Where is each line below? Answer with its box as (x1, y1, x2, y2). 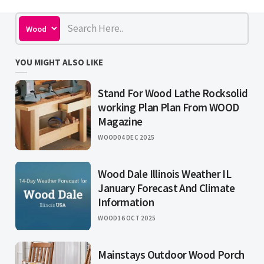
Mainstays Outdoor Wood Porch (98, 247, 245, 262)
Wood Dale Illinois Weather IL (98, 167, 232, 181)
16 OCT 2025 (117, 214, 156, 223)
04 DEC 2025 (117, 133, 155, 142)
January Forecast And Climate (98, 181, 235, 196)
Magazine (98, 114, 143, 129)
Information (98, 195, 154, 210)
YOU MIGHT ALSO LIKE (15, 57, 104, 68)
